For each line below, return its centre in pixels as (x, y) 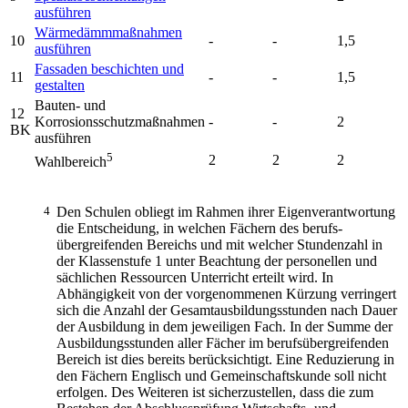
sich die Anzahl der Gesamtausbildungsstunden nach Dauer (227, 310)
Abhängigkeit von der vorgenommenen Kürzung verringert (226, 293)
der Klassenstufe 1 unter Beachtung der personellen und (217, 260)
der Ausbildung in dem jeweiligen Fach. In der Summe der (224, 326)
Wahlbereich (71, 162)
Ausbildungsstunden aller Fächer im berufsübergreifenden (223, 342)
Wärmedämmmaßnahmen (108, 32)
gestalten (60, 85)
